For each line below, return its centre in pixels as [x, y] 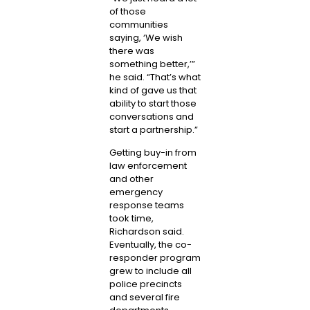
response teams [146, 206]
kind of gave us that [153, 90]
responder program [155, 258]
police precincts [145, 284]
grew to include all [150, 271]
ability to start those [153, 103]
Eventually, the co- [150, 245]
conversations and [151, 116]
